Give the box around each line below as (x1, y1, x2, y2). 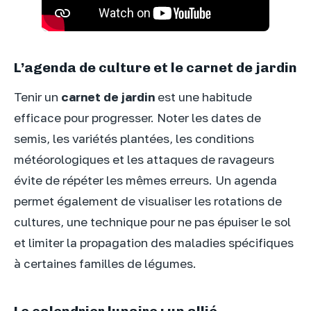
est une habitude (155, 90, 252, 105)
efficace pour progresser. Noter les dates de (14, 110, 261, 126)
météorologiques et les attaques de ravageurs (14, 152, 274, 167)
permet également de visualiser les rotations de (14, 194, 282, 209)
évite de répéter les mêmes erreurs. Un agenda (14, 173, 277, 188)
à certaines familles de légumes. (14, 256, 196, 271)
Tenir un (14, 90, 61, 105)
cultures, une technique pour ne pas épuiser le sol (14, 215, 291, 230)
